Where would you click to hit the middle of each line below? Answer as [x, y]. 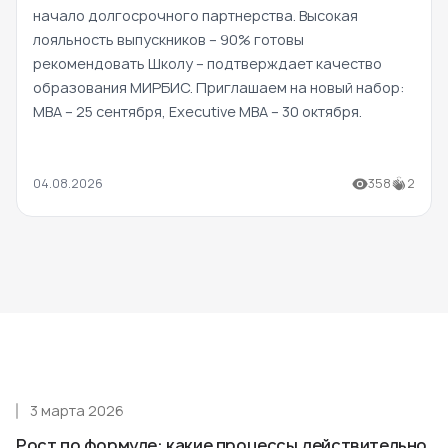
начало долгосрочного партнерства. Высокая [195, 16]
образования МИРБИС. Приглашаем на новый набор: [219, 88]
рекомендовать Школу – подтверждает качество [207, 64]
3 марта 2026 [77, 411]
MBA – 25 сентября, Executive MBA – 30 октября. [197, 112]
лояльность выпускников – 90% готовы [168, 40]
